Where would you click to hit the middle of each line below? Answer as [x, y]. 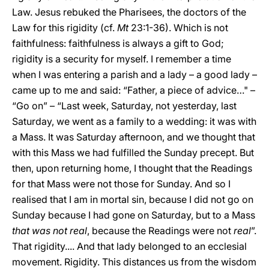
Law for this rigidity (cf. [65, 28]
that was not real [50, 231]
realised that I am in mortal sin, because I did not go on [133, 199]
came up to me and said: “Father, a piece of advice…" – [134, 90]
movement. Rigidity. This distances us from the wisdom [134, 262]
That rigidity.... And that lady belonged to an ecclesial [129, 246]
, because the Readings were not [160, 231]
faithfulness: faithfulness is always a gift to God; [118, 43]
